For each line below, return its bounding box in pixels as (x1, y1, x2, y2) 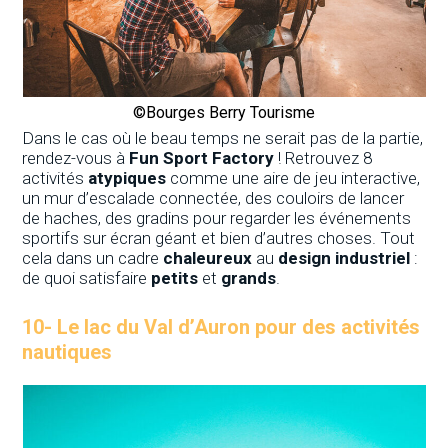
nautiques (22, 339, 113, 364)
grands (221, 267, 277, 288)
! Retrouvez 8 (278, 147, 373, 168)
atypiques (88, 167, 167, 188)
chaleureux (163, 247, 253, 268)
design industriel (278, 247, 411, 268)
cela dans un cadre (22, 247, 164, 268)
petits (151, 267, 199, 288)
